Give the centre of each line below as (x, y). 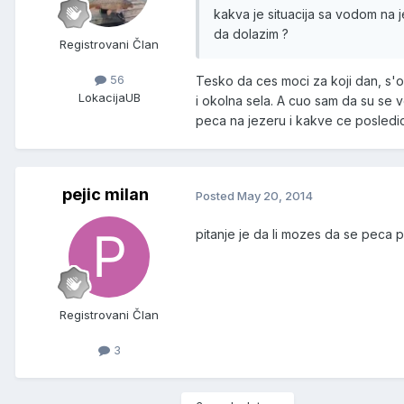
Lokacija (101, 97)
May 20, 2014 (275, 195)
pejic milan (106, 195)
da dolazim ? (253, 34)
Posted (216, 195)
